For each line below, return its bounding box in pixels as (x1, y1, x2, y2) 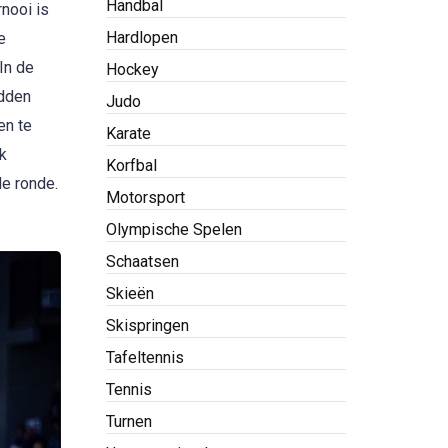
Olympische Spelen (106, 220, 242, 239)
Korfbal (106, 156, 157, 175)
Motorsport (106, 188, 185, 207)
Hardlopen (106, 28, 178, 47)
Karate (106, 124, 151, 143)
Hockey (106, 60, 159, 79)
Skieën (106, 284, 154, 303)
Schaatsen (106, 252, 179, 271)
